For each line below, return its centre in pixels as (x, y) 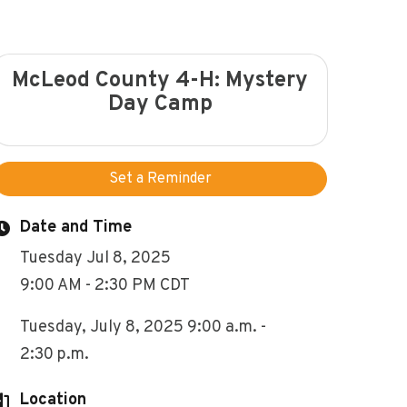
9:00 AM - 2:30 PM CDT (105, 285)
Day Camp (160, 104)
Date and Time (76, 227)
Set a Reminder (160, 179)
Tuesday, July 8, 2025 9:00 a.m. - (143, 327)
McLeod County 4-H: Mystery (160, 80)
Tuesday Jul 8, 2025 (95, 258)
